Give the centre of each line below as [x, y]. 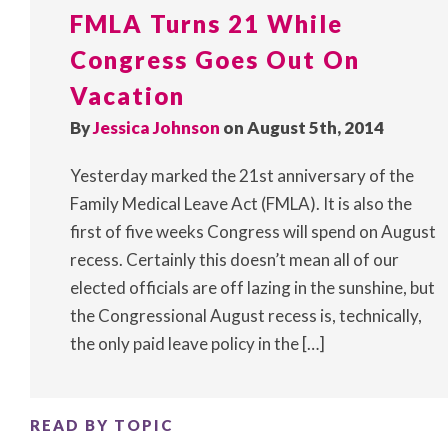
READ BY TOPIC [101, 425]
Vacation [127, 96]
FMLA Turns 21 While [206, 24]
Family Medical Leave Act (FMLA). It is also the [241, 204]
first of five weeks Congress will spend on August [253, 232]
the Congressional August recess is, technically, [246, 316]
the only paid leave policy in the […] [197, 344]
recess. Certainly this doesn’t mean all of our [234, 260]
